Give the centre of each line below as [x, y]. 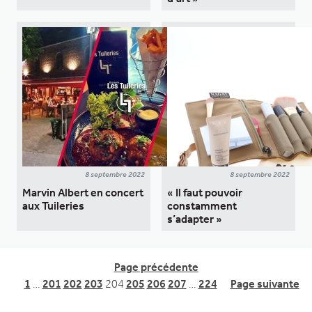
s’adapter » [195, 219]
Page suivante [265, 283]
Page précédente [156, 267]
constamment [202, 205]
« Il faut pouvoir [205, 192]
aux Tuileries [53, 205]
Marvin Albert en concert [83, 192]
